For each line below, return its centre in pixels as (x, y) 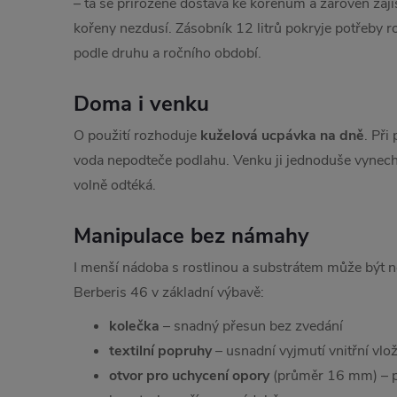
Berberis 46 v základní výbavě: (169, 292)
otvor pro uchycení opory (189, 375)
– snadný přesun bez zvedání (251, 326)
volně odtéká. (115, 185)
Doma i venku (141, 103)
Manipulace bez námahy (191, 235)
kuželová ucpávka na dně (282, 135)
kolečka (134, 326)
